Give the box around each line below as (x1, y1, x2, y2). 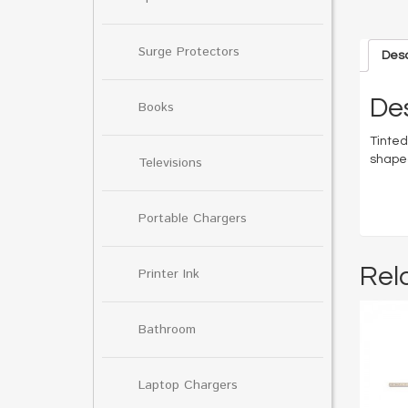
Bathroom (138, 320, 196, 339)
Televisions (138, 153, 202, 172)
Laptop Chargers (138, 375, 238, 394)
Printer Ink (138, 264, 199, 283)
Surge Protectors (138, 42, 240, 61)
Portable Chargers (138, 209, 247, 228)
